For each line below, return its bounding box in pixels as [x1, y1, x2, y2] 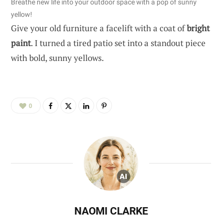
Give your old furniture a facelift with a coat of [11, 22, 187, 34]
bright [187, 22, 210, 34]
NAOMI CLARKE [74, 205, 148, 217]
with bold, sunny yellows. [11, 52, 104, 63]
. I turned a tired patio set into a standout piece [31, 37, 206, 49]
